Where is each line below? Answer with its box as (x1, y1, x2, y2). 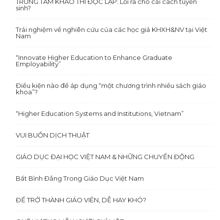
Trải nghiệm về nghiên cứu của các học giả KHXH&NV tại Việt (16, 25, 208, 33)
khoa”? (16, 87, 38, 96)
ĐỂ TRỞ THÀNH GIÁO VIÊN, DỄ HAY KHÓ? (16, 195, 147, 204)
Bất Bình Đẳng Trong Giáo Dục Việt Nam (16, 174, 146, 182)
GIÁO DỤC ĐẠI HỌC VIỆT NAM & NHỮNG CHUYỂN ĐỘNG (16, 152, 195, 161)
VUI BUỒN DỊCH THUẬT (16, 131, 90, 139)
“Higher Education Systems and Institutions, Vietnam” (16, 109, 184, 117)
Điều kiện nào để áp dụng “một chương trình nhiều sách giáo (16, 81, 207, 89)
